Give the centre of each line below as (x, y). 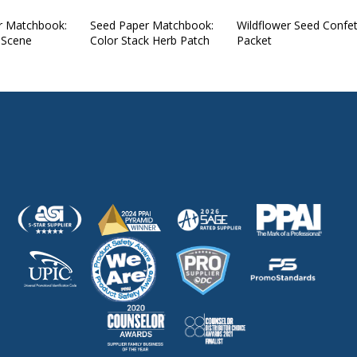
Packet (255, 40)
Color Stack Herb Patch (150, 40)
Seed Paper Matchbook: (152, 25)
